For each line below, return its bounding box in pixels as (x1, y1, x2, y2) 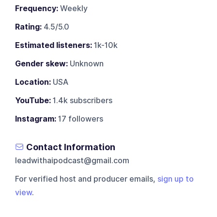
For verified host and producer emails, (15, 174, 158, 184)
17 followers (56, 114, 104, 124)
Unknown (68, 59, 104, 68)
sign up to (157, 174, 194, 184)
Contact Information (26, 141, 116, 152)
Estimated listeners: (15, 40, 93, 50)
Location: (15, 77, 51, 87)
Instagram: (15, 114, 57, 124)
